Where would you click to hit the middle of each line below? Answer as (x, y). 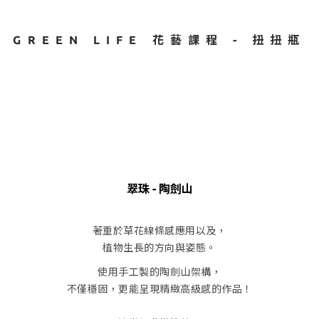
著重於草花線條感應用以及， (159, 231)
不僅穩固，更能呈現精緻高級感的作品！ (159, 289)
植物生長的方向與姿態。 (159, 248)
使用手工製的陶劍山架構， (159, 272)
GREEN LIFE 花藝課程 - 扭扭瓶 (159, 40)
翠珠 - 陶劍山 (159, 189)
